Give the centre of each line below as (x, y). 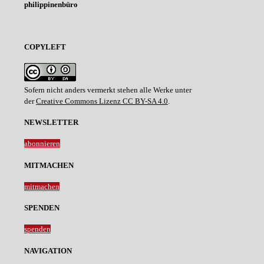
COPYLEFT (45, 47)
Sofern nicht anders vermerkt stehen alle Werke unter (108, 90)
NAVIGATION (48, 250)
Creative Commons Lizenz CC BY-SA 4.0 (102, 101)
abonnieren (42, 144)
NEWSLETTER (51, 122)
